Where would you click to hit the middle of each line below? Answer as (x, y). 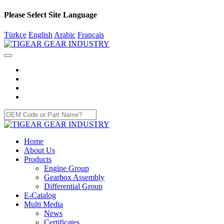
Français (91, 34)
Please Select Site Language (50, 15)
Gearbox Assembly (74, 177)
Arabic (65, 34)
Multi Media (43, 204)
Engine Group (66, 168)
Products (38, 159)
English (40, 34)
